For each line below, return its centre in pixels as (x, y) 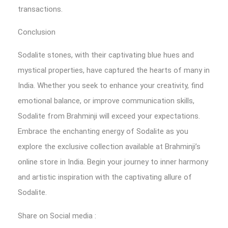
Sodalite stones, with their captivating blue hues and (106, 55)
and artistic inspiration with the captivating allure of (105, 177)
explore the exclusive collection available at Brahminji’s (109, 147)
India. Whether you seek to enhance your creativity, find (111, 85)
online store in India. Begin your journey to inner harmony (113, 162)
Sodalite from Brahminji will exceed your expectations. (109, 116)
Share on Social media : (57, 216)
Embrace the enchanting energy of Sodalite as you (103, 131)
